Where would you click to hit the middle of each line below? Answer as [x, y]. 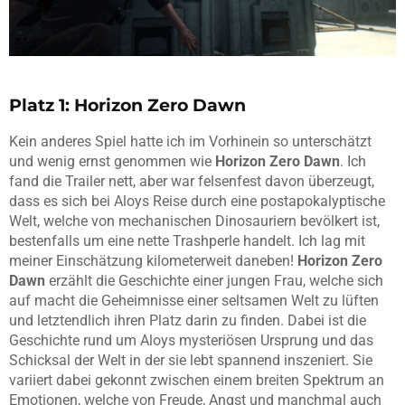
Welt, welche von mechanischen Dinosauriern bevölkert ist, [194, 221]
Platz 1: [42, 106]
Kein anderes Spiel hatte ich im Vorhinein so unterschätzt [190, 142]
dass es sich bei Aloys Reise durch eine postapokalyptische [197, 202]
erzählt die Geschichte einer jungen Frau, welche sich [214, 281]
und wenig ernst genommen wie [112, 162]
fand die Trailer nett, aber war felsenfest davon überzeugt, [192, 182]
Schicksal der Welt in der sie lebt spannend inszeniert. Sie [191, 361]
